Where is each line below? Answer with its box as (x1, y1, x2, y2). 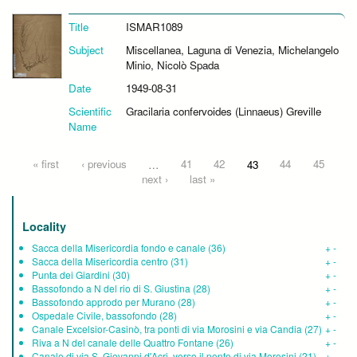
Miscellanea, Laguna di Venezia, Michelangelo (125, 42, 339, 58)
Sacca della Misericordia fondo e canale (32, 241, 206, 255)
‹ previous (80, 156, 127, 172)
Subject (69, 42, 104, 58)
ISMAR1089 (125, 19, 182, 35)
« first (33, 156, 60, 172)
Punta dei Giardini (32, 268, 110, 282)
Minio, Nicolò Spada (125, 57, 219, 73)
